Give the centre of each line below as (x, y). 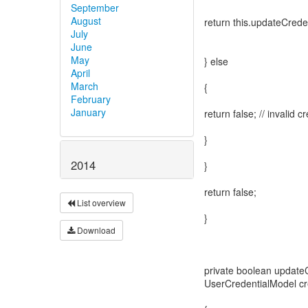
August (86, 20)
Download (95, 230)
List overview (100, 203)
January (88, 112)
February (91, 99)
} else (216, 61)
